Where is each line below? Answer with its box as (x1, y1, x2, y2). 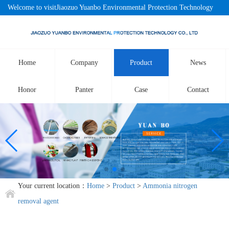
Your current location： (18, 181, 87, 190)
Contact (187, 86, 210, 94)
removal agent (18, 197, 59, 205)
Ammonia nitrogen (143, 181, 197, 190)
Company (70, 59, 98, 67)
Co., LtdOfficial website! (8, 19, 81, 27)
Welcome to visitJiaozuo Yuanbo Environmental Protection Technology (8, 4, 213, 11)
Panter (75, 86, 94, 94)
